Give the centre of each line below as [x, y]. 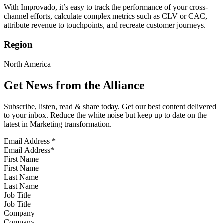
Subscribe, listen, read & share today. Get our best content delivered [110, 106]
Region [18, 45]
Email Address [28, 141]
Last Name [21, 177]
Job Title [17, 195]
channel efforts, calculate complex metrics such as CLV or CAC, [106, 16]
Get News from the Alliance [74, 85]
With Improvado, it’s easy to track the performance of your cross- [106, 7]
